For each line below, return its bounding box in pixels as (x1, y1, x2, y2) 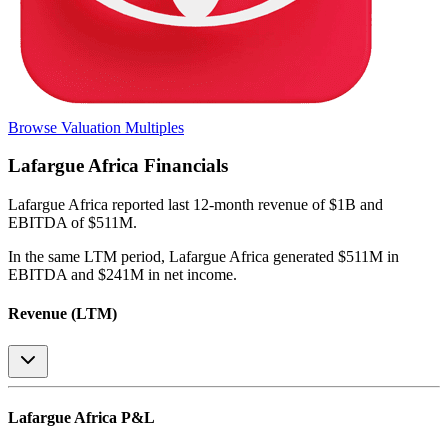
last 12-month (168, 196, 254, 214)
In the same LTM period (8, 248, 161, 266)
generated (269, 248, 334, 266)
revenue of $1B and (258, 196, 383, 214)
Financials (139, 155, 228, 177)
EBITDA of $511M (8, 214, 133, 232)
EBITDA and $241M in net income (8, 266, 233, 284)
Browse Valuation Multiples (8, 118, 184, 136)
